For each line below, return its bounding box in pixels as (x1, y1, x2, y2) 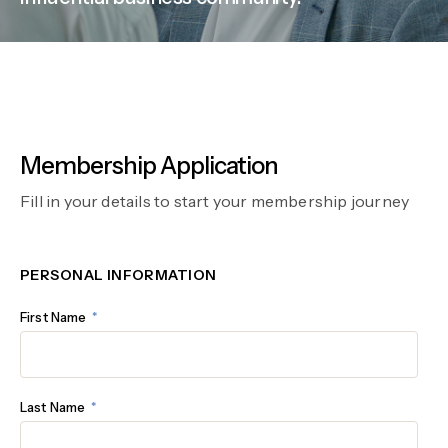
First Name (20, 309, 90, 325)
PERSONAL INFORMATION (20, 266, 217, 284)
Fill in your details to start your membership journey (20, 191, 410, 211)
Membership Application (20, 151, 278, 180)
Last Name (20, 399, 89, 415)
